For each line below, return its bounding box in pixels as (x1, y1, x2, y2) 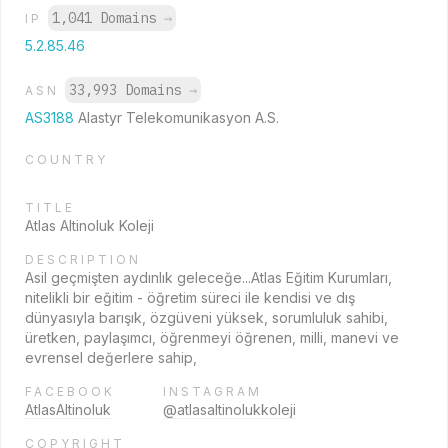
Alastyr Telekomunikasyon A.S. (78, 109, 279, 126)
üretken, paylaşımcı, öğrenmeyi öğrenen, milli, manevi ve (25, 329, 399, 346)
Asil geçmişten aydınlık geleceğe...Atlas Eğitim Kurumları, (25, 269, 392, 286)
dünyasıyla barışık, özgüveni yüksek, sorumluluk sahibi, (25, 309, 388, 326)
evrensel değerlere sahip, (25, 349, 197, 366)
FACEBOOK (25, 384, 115, 399)
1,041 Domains (52, 9, 164, 27)
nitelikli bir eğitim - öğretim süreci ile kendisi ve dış (25, 289, 355, 306)
